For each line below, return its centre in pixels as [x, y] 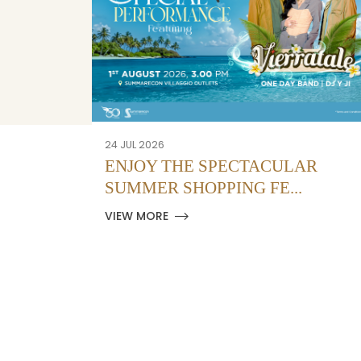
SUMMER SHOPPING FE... [203, 188]
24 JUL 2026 [135, 145]
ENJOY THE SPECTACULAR [211, 166]
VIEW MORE [137, 216]
